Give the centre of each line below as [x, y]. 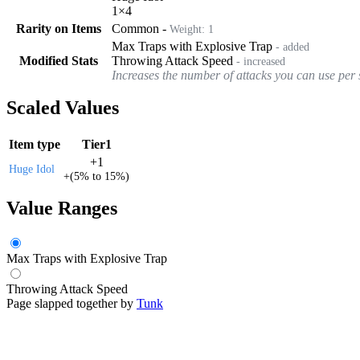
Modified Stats [59, 60]
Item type [35, 144]
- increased [259, 61]
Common [135, 28]
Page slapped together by [72, 303]
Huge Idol [32, 169]
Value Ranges [62, 208]
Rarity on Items [59, 28]
